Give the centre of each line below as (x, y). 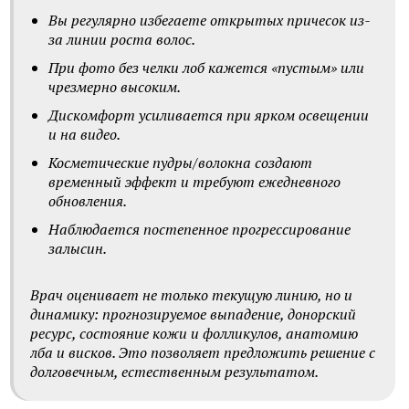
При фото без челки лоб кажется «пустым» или (206, 68)
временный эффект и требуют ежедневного (194, 182)
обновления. (88, 201)
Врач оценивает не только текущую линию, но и (191, 295)
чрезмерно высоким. (115, 87)
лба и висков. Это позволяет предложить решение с (203, 352)
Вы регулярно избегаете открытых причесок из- (210, 20)
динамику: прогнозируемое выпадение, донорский (193, 314)
